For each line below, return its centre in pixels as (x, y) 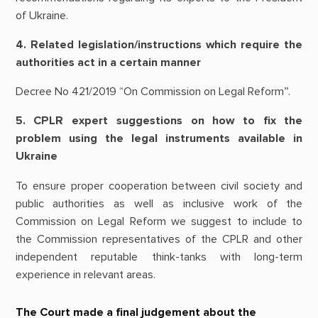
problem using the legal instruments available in (159, 139)
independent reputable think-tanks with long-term (159, 257)
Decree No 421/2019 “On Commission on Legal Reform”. (153, 92)
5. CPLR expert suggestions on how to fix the (159, 121)
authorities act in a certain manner (108, 62)
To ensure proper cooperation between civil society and (159, 186)
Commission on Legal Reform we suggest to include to (159, 221)
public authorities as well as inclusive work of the (159, 203)
